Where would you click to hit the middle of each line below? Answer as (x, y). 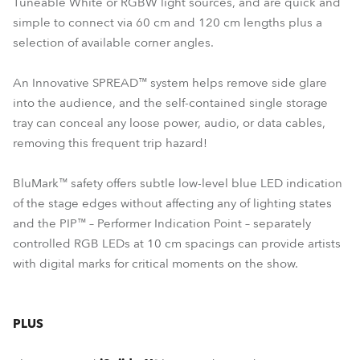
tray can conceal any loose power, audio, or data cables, (169, 123)
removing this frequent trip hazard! (110, 143)
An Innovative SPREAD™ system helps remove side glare (170, 83)
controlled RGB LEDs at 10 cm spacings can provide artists (177, 243)
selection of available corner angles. (113, 43)
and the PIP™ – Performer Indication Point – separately (162, 223)
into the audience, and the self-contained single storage (170, 103)
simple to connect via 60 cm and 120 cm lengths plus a (168, 22)
